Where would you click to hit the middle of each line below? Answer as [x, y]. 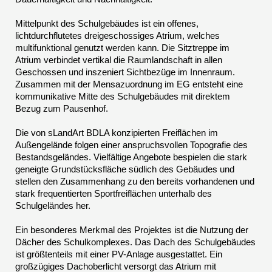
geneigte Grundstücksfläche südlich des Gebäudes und [125, 169]
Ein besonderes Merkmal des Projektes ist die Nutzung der [132, 230]
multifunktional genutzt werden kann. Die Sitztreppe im [122, 48]
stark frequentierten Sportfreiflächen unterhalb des [114, 194]
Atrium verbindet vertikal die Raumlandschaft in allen [119, 60]
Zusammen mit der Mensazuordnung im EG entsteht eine [129, 84]
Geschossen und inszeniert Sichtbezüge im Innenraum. [125, 72]
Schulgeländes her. [53, 206]
